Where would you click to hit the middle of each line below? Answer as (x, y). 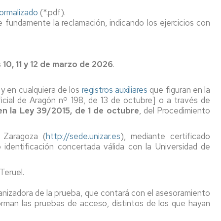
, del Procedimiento (175, 110)
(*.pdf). (52, 12)
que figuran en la (179, 90)
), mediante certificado (165, 136)
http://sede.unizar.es (83, 136)
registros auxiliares (114, 90)
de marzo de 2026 (76, 64)
